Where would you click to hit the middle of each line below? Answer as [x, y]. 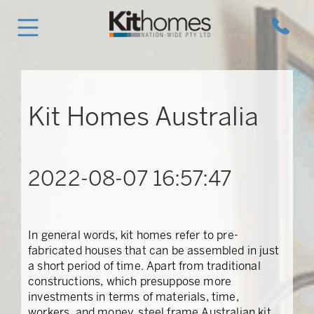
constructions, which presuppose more [130, 282]
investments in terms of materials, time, [134, 298]
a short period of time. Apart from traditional [144, 267]
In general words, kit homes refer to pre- [133, 236]
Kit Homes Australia [144, 118]
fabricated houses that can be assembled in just [153, 251]
